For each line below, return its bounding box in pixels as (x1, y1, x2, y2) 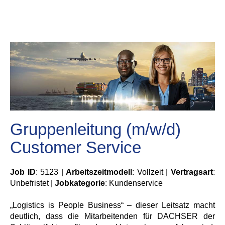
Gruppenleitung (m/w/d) (10, 120, 181, 139)
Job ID (10, 168, 36, 176)
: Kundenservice (105, 179, 163, 187)
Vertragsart (171, 168, 213, 176)
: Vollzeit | (132, 168, 171, 176)
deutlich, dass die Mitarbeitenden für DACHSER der (10, 212, 215, 220)
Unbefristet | (10, 179, 55, 187)
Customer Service (10, 138, 141, 157)
